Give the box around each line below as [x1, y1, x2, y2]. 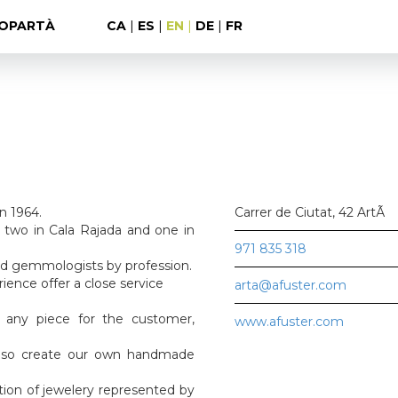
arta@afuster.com [235, 277, 346, 293]
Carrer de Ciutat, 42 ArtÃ [235, 204, 388, 220]
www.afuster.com [235, 314, 344, 330]
